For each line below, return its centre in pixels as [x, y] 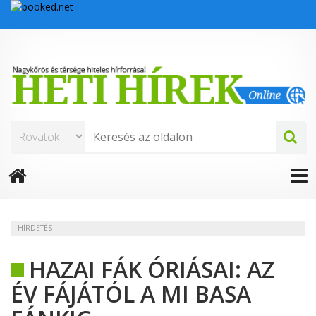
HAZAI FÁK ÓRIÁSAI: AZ [152, 269]
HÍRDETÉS [35, 228]
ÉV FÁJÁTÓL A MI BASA [131, 294]
